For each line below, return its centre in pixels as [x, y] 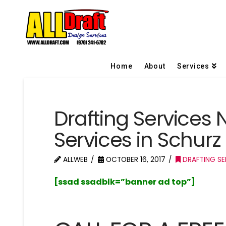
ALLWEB [75, 159]
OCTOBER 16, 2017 [135, 159]
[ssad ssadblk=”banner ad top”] [125, 182]
